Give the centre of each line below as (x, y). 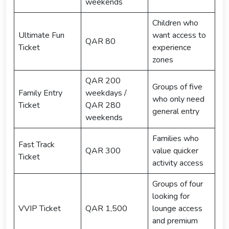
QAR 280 (103, 105)
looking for (171, 196)
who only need (178, 99)
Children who (175, 23)
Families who (176, 138)
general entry (176, 111)
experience (172, 47)
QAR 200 (103, 81)
